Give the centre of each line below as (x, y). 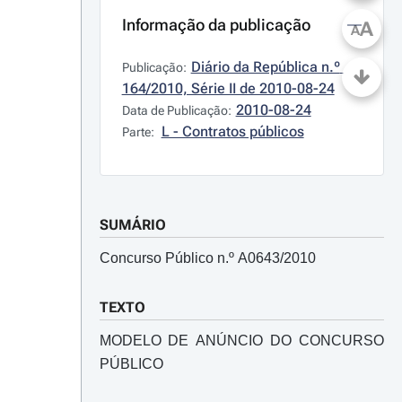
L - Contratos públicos (232, 131)
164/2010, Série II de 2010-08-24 (228, 88)
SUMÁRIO (132, 225)
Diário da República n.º (265, 67)
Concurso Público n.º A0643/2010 (207, 258)
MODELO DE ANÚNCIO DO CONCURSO (241, 341)
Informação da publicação (216, 25)
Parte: (139, 132)
